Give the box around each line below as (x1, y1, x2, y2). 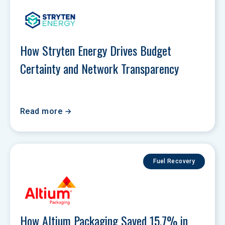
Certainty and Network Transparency (20, 59, 182, 77)
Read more (20, 106, 63, 116)
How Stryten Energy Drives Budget (20, 41, 174, 59)
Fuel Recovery (153, 158, 195, 165)
